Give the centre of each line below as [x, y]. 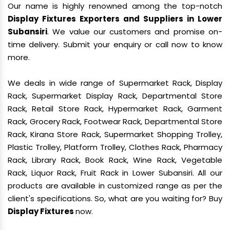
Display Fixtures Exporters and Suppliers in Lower [115, 19]
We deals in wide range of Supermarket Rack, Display [115, 83]
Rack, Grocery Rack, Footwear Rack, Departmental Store [115, 121]
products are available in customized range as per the [115, 186]
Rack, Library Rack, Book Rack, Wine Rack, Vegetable [115, 160]
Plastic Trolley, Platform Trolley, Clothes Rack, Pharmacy [115, 147]
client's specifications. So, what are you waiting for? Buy [115, 198]
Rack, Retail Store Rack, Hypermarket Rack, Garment [115, 109]
